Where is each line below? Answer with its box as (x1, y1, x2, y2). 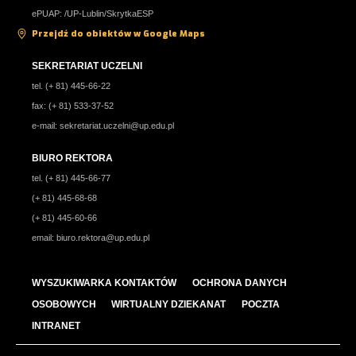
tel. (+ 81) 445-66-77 (32, 173, 110, 184)
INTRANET (32, 320, 80, 332)
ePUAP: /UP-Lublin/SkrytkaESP (32, 9, 153, 19)
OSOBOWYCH (32, 299, 99, 311)
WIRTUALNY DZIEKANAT (111, 299, 226, 311)
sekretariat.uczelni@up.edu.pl (60, 121, 174, 131)
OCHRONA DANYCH (192, 277, 287, 289)
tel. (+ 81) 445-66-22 (32, 81, 110, 91)
